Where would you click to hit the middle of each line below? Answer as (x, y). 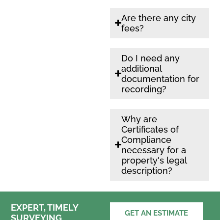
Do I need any (151, 58)
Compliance (147, 139)
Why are (139, 119)
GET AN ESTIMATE (156, 213)
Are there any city (159, 18)
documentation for (161, 79)
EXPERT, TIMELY (45, 208)
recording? (144, 89)
